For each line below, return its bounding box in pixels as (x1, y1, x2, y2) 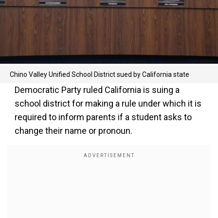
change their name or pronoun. (15, 126, 132, 136)
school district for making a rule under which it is (15, 98, 201, 109)
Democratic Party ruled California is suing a (15, 85, 180, 95)
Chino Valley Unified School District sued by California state (10, 71, 189, 78)
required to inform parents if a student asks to (15, 112, 192, 122)
